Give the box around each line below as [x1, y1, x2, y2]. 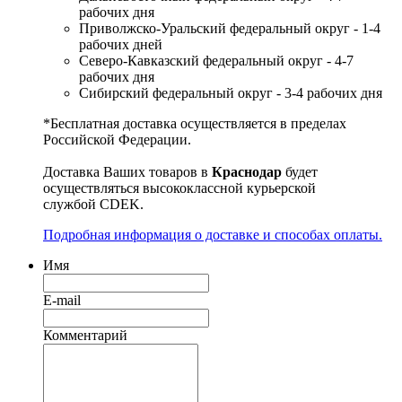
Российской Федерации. [43, 132, 191, 148]
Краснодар [212, 164, 285, 180]
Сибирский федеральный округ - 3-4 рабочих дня [79, 85, 382, 101]
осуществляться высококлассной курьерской [43, 180, 316, 197]
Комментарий [43, 328, 127, 344]
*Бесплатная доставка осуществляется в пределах [43, 116, 346, 132]
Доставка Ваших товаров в [43, 164, 212, 180]
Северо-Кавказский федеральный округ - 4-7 [79, 53, 354, 69]
